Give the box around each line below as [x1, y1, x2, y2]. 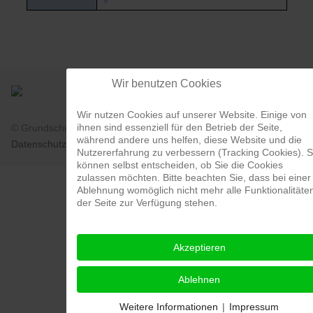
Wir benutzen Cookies [112, 77, 221, 89]
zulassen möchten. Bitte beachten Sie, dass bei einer [77, 171, 311, 183]
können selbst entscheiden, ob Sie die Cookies [77, 159, 283, 170]
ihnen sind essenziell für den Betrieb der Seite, [77, 121, 282, 133]
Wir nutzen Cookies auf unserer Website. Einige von [77, 108, 307, 120]
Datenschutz [11, 138, 67, 150]
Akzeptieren [173, 241, 226, 253]
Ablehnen [178, 273, 220, 285]
